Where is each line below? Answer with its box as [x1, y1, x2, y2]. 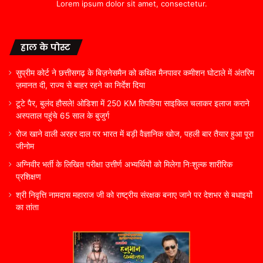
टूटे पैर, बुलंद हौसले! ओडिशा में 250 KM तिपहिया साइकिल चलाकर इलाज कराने [16, 99, 249, 109]
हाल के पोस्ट [21, 41, 70, 54]
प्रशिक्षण [16, 172, 41, 182]
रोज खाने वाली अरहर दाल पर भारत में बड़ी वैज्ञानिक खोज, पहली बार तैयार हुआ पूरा [16, 129, 254, 139]
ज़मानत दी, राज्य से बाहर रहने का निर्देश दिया [16, 80, 145, 90]
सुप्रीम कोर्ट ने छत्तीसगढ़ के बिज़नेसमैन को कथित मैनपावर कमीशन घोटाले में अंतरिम [16, 68, 254, 78]
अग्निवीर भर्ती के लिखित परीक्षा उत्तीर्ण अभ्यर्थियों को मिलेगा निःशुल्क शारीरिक [16, 160, 232, 170]
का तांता [16, 203, 39, 213]
